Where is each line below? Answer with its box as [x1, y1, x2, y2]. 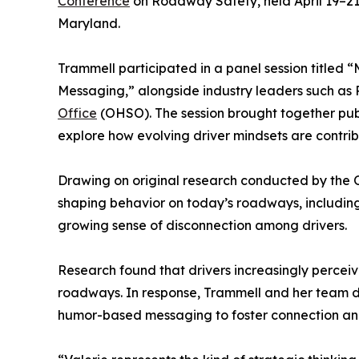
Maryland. [58, 15, 120, 32]
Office [58, 105, 97, 122]
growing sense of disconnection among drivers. [58, 217, 347, 234]
